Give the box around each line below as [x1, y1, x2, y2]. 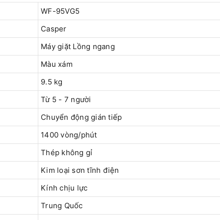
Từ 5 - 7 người [41, 95, 93, 105]
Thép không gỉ [41, 148, 93, 158]
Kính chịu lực [41, 183, 88, 193]
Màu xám [41, 59, 73, 69]
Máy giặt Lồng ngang [41, 42, 115, 52]
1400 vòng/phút [41, 130, 97, 140]
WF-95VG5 [41, 6, 80, 16]
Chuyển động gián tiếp [41, 112, 122, 122]
